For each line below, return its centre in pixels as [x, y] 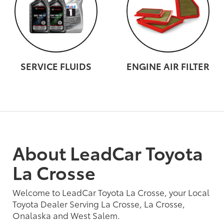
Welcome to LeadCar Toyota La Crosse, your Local [111, 192]
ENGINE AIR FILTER [168, 66]
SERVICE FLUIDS [56, 66]
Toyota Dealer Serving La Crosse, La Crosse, [99, 203]
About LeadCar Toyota [108, 152]
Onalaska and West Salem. [66, 215]
